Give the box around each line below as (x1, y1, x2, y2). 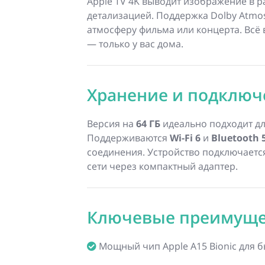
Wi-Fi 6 (170, 131, 201, 145)
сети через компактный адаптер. (87, 160, 238, 173)
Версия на (87, 117, 136, 131)
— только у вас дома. (87, 37, 183, 51)
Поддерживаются (87, 131, 170, 145)
